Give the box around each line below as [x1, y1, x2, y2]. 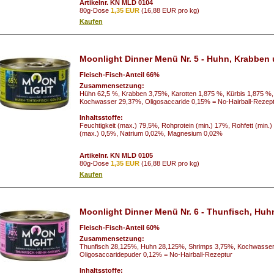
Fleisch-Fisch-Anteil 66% [79, 70, 160, 78]
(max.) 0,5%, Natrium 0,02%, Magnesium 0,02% [79, 129, 223, 137]
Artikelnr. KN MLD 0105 [79, 151, 153, 159]
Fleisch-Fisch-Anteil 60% [79, 223, 160, 231]
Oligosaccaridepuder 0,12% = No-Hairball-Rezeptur [79, 250, 232, 258]
